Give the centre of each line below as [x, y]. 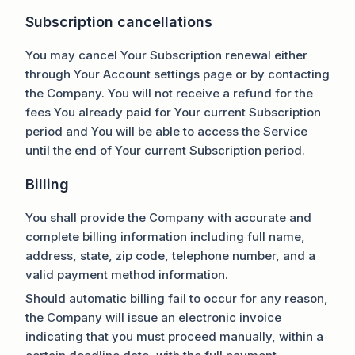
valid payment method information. [127, 274]
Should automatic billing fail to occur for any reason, [177, 298]
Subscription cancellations [119, 21]
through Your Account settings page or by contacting [177, 74]
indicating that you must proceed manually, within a [174, 336]
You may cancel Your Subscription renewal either [166, 55]
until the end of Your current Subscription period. [165, 150]
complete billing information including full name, [165, 236]
